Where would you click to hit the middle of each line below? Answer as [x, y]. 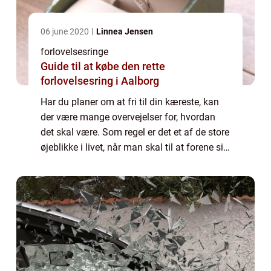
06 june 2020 [66, 31]
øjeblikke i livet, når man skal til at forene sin [135, 147]
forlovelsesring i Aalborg [100, 81]
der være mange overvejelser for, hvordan [128, 117]
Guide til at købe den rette [103, 66]
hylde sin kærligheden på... [97, 178]
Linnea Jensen [125, 31]
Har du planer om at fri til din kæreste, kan [130, 102]
